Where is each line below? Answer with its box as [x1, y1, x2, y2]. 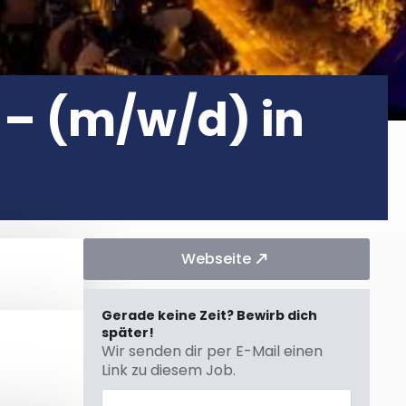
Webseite [181, 247, 251, 269]
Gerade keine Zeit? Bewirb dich [101, 305, 317, 324]
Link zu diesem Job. [101, 359, 236, 381]
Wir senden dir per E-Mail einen [101, 340, 323, 362]
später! [101, 323, 154, 342]
